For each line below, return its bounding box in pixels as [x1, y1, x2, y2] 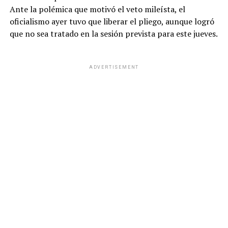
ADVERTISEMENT [89, 64, 139, 70]
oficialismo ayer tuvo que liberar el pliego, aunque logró [9, 15, 214, 27]
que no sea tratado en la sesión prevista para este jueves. [9, 27, 218, 39]
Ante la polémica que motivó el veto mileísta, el [9, 3, 185, 15]
